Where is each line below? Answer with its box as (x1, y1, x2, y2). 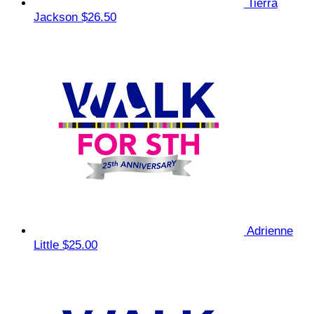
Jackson (34, 10, 81, 24)
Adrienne (247, 224, 293, 238)
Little (34, 238, 62, 252)
